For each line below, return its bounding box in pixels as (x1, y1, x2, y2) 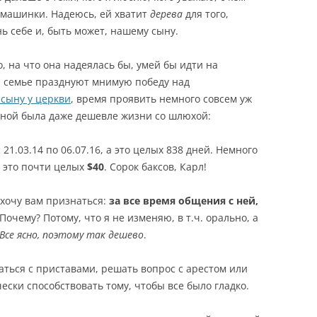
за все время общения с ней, (109, 194, 258, 207)
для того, (183, 7, 229, 21)
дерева (150, 7, 183, 21)
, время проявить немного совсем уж (71, 92, 252, 105)
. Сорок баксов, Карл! (104, 160, 207, 173)
